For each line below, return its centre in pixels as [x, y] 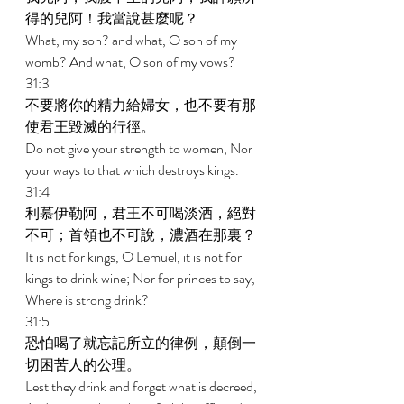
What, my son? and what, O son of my [133, 40]
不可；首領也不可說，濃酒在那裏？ [142, 235]
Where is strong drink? [88, 300]
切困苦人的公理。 [84, 365]
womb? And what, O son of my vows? [132, 62]
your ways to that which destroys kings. [133, 170]
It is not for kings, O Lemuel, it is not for [135, 257]
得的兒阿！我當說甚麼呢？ [113, 18]
